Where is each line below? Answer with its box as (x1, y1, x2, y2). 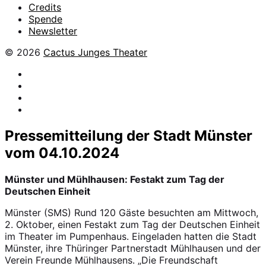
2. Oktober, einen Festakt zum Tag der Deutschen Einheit (5, 218, 260, 230)
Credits (28, 1, 61, 13)
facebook (28, 67, 71, 79)
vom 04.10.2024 (5, 144, 119, 161)
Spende (28, 13, 62, 25)
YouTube (28, 103, 66, 115)
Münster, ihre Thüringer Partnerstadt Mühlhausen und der (5, 242, 261, 254)
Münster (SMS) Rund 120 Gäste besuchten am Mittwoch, (5, 206, 258, 218)
